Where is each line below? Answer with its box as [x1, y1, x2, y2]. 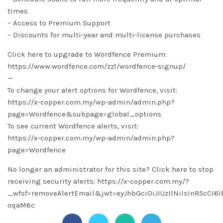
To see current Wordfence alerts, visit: [7, 121, 138, 130]
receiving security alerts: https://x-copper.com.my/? [7, 177, 189, 186]
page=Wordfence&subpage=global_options [7, 110, 161, 118]
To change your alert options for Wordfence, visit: [7, 86, 177, 95]
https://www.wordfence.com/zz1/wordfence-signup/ [7, 62, 186, 71]
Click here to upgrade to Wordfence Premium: [7, 50, 167, 59]
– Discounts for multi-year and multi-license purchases [7, 30, 201, 39]
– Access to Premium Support [7, 18, 111, 27]
